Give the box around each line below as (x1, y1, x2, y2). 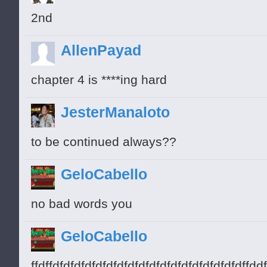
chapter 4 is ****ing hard (31, 73, 167, 88)
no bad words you (31, 197, 132, 212)
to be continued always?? (31, 135, 176, 150)
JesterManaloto (61, 104, 170, 121)
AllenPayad (61, 42, 141, 59)
